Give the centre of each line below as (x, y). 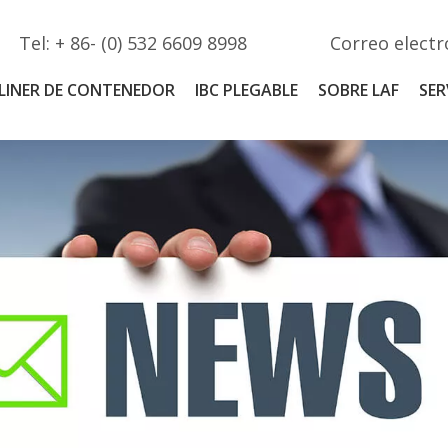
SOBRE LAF (358, 90)
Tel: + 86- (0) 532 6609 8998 (133, 43)
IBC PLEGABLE (246, 90)
